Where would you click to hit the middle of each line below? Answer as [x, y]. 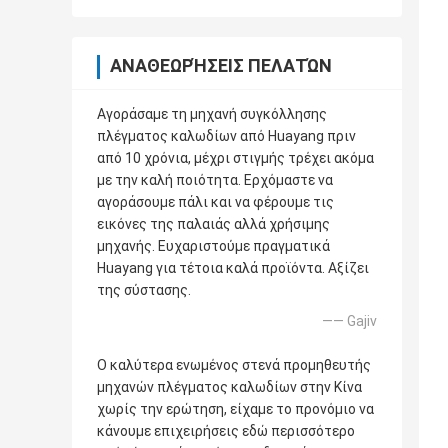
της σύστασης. [144, 290]
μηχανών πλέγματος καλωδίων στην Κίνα [229, 387]
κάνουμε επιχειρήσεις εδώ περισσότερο [226, 431]
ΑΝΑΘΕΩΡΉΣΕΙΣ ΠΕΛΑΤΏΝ [221, 66]
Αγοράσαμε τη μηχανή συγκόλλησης [212, 114]
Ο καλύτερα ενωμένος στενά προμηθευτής [234, 365]
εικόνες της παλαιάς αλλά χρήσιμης [213, 224]
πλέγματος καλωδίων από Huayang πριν [226, 136]
